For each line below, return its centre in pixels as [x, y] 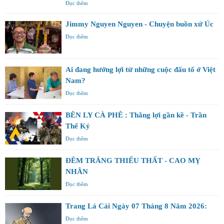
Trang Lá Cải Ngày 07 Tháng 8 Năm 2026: [136, 206]
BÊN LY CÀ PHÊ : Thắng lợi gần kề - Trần [136, 115]
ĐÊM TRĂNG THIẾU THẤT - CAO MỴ [133, 160]
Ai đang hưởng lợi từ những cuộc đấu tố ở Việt [140, 69]
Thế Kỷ [78, 126]
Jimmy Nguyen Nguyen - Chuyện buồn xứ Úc [139, 24]
